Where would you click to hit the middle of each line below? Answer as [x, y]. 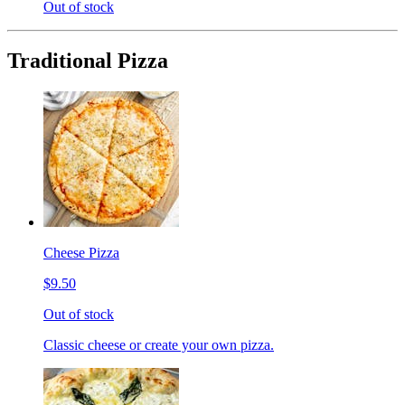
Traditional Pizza [88, 61]
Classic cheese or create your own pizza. [159, 345]
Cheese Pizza [81, 253]
